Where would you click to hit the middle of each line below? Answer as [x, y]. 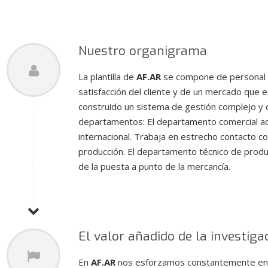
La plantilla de [107, 77]
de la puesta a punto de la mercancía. [154, 166]
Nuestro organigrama [143, 51]
